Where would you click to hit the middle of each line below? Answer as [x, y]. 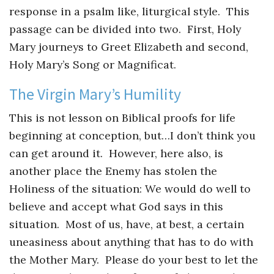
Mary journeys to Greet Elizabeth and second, [129, 46]
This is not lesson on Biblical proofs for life [122, 118]
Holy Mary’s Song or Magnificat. [93, 64]
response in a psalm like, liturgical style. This [129, 11]
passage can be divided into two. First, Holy [125, 29]
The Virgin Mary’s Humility [95, 94]
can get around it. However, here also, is [116, 154]
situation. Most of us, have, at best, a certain [127, 224]
